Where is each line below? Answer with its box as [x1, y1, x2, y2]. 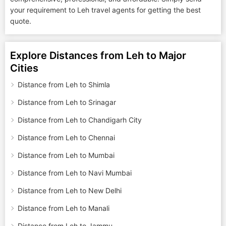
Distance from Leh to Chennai [18, 133, 115, 142]
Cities [10, 62, 38, 74]
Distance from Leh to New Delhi [18, 186, 122, 195]
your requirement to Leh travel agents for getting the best [10, 6, 201, 14]
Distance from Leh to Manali [18, 204, 109, 212]
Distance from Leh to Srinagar [18, 98, 116, 106]
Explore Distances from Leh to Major [10, 49, 186, 62]
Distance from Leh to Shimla [18, 80, 110, 89]
